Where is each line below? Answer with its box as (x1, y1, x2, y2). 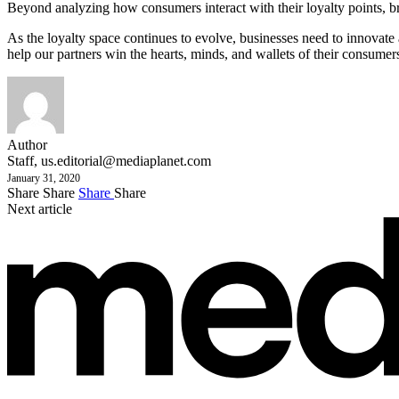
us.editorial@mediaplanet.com (41, 152, 211, 168)
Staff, (7, 152, 41, 168)
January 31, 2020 (7, 171, 80, 184)
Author (7, 136, 47, 152)
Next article (7, 200, 72, 216)
